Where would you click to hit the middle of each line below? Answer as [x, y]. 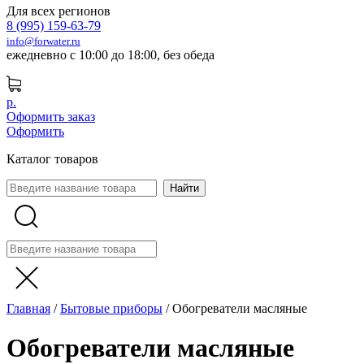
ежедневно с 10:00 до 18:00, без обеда [110, 55]
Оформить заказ [51, 117]
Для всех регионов [58, 11]
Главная [28, 308]
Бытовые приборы [111, 308]
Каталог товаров [52, 159]
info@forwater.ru [43, 41]
